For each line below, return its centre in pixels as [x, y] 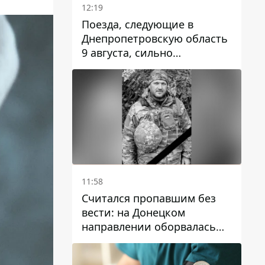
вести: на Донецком [133, 212]
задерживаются [123, 67]
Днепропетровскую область [155, 38]
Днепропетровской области [155, 255]
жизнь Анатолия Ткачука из [155, 240]
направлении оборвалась [149, 226]
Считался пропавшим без [149, 198]
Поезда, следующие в [138, 24]
